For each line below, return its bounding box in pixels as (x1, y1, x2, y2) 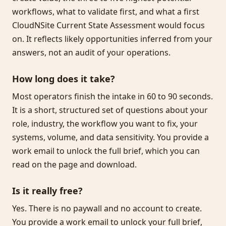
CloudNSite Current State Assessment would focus (12, 20, 205, 31)
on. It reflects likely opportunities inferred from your (12, 33, 212, 44)
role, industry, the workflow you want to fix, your (12, 118, 198, 129)
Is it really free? (12, 185, 83, 197)
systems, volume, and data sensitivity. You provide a (12, 132, 209, 143)
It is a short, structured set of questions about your (12, 104, 208, 116)
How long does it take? (12, 73, 115, 85)
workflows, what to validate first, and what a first (12, 6, 199, 17)
